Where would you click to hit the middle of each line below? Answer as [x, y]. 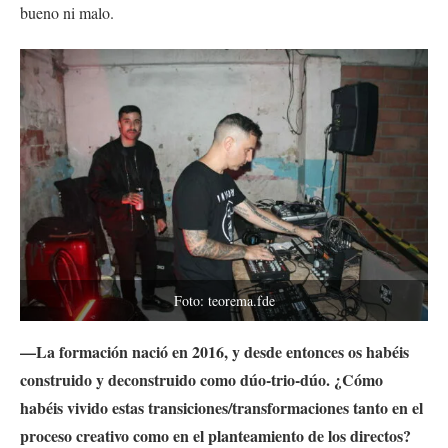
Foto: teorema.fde [224, 300]
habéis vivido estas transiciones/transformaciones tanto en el [221, 407]
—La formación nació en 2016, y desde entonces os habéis [214, 351]
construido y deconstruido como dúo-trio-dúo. [175, 379]
